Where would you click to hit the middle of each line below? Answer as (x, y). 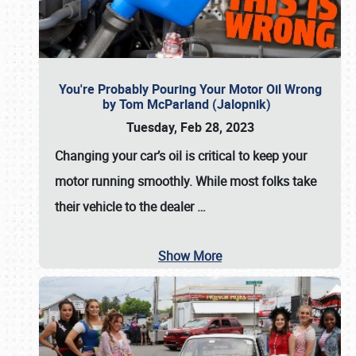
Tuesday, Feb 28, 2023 (190, 127)
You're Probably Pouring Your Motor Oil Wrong (190, 89)
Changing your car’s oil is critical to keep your (181, 156)
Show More (190, 256)
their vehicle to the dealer (126, 207)
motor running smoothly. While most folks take (186, 181)
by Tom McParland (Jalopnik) (190, 104)
